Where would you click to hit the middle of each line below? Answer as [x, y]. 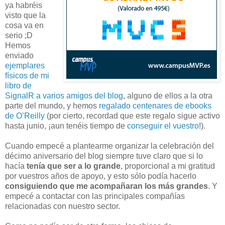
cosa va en [24, 25]
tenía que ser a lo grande [74, 166]
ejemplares [25, 65]
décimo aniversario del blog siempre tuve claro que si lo [104, 156]
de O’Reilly [25, 116]
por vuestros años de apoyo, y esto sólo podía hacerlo [101, 176]
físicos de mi [27, 75]
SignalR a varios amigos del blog [64, 95]
